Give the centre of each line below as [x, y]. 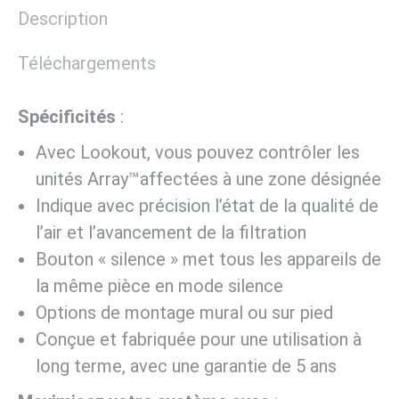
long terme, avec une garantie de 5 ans [186, 366]
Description [63, 18]
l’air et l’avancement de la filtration [171, 232]
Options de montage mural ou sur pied [184, 312]
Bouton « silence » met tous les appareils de [208, 259]
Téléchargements [87, 63]
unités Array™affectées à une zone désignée [208, 179]
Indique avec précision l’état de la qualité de [207, 205]
